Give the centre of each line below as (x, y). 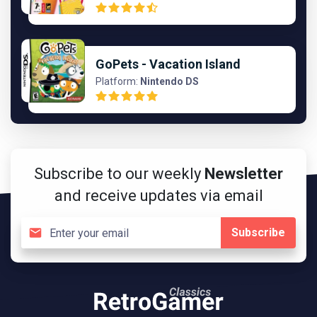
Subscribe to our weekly (119, 174)
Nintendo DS (169, 81)
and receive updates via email (158, 196)
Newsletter (244, 174)
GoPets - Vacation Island (168, 64)
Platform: (117, 81)
